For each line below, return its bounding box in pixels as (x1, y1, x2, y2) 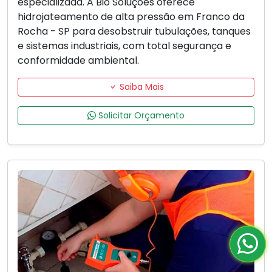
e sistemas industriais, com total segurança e (18, 39, 231, 53)
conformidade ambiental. (18, 53, 139, 68)
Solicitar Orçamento (96, 109, 185, 122)
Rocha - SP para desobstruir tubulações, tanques (18, 24, 251, 39)
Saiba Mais (117, 81, 164, 93)
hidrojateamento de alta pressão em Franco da (18, 10, 245, 24)
